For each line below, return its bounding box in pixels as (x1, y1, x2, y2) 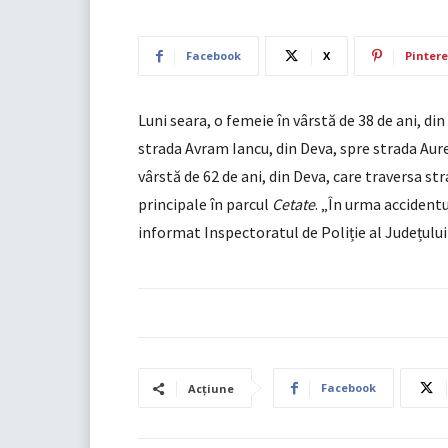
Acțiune (188, 381, 234, 397)
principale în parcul (138, 194, 272, 215)
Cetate (272, 194, 315, 215)
